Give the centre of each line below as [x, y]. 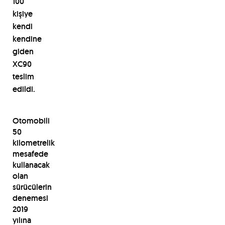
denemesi [30, 198]
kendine [27, 39]
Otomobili [31, 121]
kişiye [22, 14]
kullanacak [31, 165]
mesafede [30, 154]
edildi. [24, 89]
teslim [23, 76]
